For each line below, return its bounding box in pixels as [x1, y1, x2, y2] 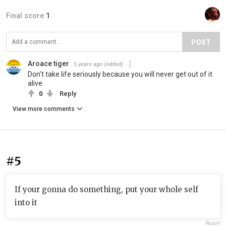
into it [15, 197, 37, 207]
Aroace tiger [28, 59, 69, 68]
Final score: [6, 11, 46, 20]
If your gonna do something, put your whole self [15, 184, 198, 194]
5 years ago [74, 61, 102, 68]
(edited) [104, 61, 123, 68]
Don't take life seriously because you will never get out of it [28, 70, 212, 78]
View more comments [13, 105, 75, 112]
